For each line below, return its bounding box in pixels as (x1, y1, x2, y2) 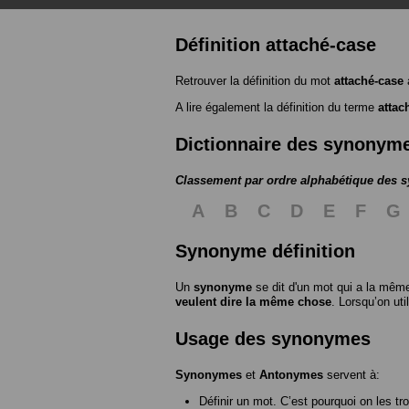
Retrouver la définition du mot (175, 73, 334, 88)
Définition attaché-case (175, 34, 376, 55)
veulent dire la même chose (175, 294, 331, 309)
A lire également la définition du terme (175, 100, 378, 114)
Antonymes (259, 367, 323, 382)
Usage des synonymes (175, 328, 371, 349)
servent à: (323, 367, 380, 382)
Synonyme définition (175, 240, 355, 261)
